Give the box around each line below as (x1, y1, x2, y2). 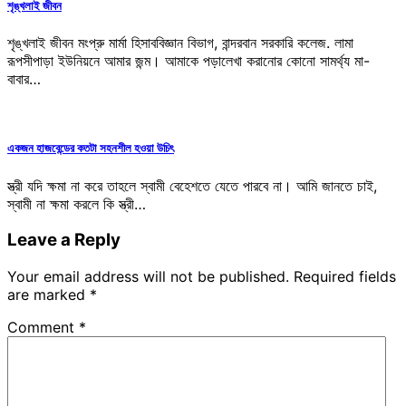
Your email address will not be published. (7, 267, 289, 286)
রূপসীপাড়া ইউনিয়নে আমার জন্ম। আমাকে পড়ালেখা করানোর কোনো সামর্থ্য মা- (7, 52, 370, 71)
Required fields (294, 267, 396, 286)
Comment (7, 318, 79, 337)
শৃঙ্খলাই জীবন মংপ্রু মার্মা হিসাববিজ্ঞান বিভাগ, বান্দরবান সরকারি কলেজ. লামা (7, 34, 353, 53)
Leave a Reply (7, 229, 121, 251)
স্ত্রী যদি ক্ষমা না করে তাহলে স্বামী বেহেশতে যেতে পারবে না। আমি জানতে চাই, (7, 176, 377, 195)
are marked (7, 285, 90, 304)
